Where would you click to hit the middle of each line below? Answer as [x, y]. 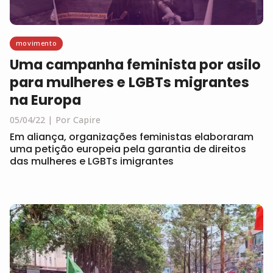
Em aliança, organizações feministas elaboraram [132, 136]
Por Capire [78, 119]
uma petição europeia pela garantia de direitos [128, 149]
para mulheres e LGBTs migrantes [129, 82]
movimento [36, 43]
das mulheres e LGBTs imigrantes [92, 161]
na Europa [45, 100]
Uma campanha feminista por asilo [135, 64]
